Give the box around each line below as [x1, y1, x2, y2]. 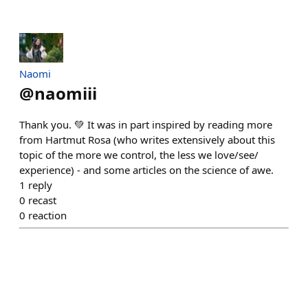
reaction [28, 208, 67, 222]
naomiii [34, 81, 97, 104]
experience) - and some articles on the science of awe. [19, 162, 274, 177]
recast [28, 192, 56, 207]
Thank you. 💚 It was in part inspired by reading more [19, 117, 272, 131]
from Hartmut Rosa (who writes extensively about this [19, 132, 275, 146]
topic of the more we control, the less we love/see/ [19, 147, 258, 162]
